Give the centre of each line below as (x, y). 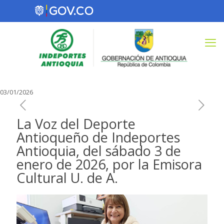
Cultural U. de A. (67, 178)
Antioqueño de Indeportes (98, 137)
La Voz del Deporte (76, 124)
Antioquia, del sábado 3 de (99, 151)
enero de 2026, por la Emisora (109, 164)
